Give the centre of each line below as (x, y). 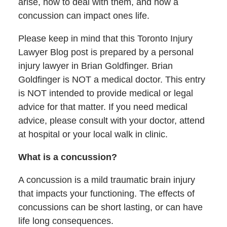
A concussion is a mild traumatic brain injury (106, 180)
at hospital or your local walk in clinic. (93, 135)
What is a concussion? (67, 157)
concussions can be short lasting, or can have (110, 207)
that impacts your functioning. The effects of (106, 194)
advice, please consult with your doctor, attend (111, 121)
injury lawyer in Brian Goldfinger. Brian (95, 66)
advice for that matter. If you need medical (103, 107)
